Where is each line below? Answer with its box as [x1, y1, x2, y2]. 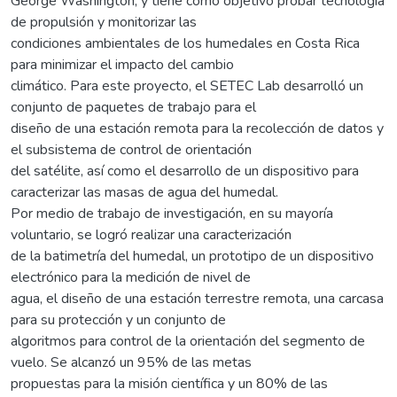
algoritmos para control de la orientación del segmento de [11, 331, 365, 351]
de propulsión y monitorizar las [11, 12, 197, 32]
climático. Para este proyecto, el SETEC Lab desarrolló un [11, 75, 363, 96]
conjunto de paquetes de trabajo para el [11, 97, 256, 117]
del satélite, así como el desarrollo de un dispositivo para [11, 160, 359, 181]
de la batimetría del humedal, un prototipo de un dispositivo [11, 245, 374, 266]
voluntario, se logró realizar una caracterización [11, 224, 292, 245]
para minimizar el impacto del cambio [11, 54, 234, 74]
